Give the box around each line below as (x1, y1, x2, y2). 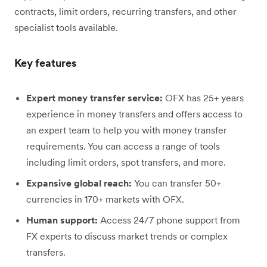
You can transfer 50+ (134, 176, 221, 189)
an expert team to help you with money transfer (26, 123, 227, 136)
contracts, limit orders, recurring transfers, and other (14, 5, 237, 17)
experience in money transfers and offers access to (26, 107, 243, 120)
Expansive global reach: (26, 176, 134, 189)
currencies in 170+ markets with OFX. (26, 193, 184, 205)
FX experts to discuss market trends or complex (26, 229, 228, 242)
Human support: (26, 213, 98, 226)
